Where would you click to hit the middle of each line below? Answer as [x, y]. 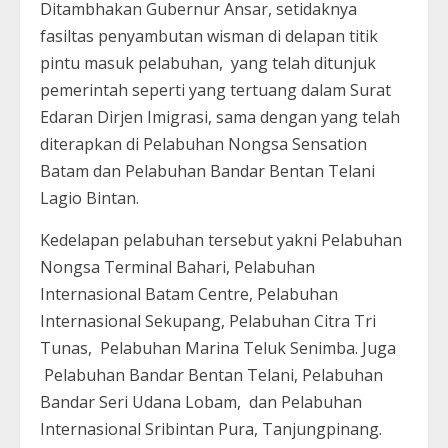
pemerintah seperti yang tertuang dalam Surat [215, 90]
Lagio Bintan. [89, 198]
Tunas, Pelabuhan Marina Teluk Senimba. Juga [218, 348]
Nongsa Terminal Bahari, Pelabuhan [177, 267]
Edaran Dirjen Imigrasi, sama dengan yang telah [220, 117]
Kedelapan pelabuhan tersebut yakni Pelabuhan [221, 240]
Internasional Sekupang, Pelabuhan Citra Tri [208, 321]
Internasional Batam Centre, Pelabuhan [189, 294]
